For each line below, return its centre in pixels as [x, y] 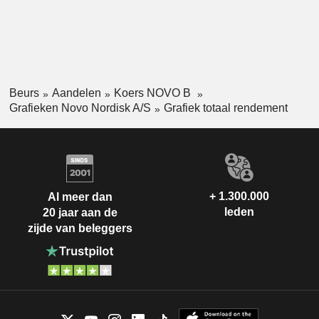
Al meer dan [80, 197]
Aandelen [76, 93]
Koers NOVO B [153, 93]
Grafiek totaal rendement [225, 108]
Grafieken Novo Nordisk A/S [80, 108]
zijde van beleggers [80, 229]
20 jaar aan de [80, 213]
